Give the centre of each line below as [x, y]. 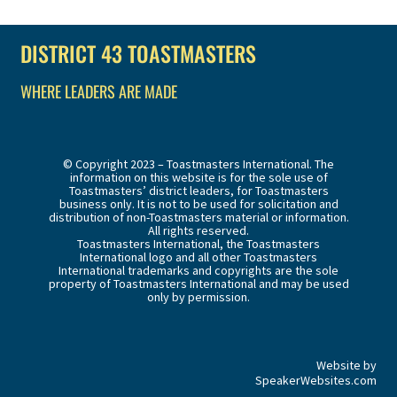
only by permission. [198, 297]
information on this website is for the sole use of [198, 178]
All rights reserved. [198, 231]
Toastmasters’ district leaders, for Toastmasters [198, 191]
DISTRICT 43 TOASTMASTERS [139, 53]
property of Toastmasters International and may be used [198, 284]
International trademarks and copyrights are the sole [198, 271]
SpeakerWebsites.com [315, 381]
